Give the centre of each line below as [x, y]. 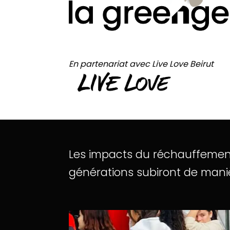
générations [101, 172]
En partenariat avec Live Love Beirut [141, 64]
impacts [111, 154]
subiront [159, 172]
